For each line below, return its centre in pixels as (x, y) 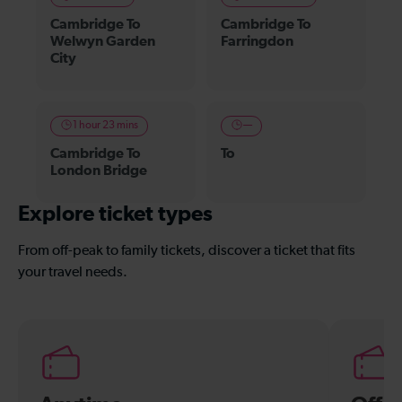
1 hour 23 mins (105, 125)
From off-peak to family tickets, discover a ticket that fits (187, 251)
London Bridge (99, 170)
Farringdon (257, 41)
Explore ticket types (115, 214)
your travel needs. (73, 272)
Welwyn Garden (103, 41)
